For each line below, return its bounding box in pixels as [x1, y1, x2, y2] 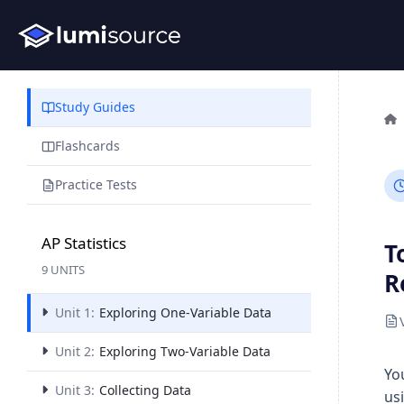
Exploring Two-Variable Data [99, 343, 271, 360]
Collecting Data [99, 381, 191, 399]
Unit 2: [55, 343, 95, 360]
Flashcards [55, 137, 120, 154]
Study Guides [55, 98, 135, 115]
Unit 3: [55, 381, 95, 399]
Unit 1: [55, 304, 95, 321]
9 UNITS [41, 262, 85, 278]
